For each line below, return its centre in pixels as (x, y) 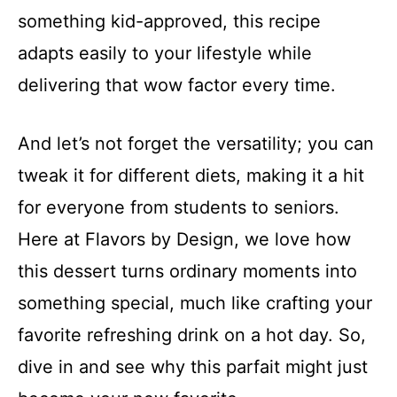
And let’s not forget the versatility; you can (196, 144)
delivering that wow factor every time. (177, 86)
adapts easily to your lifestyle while (165, 54)
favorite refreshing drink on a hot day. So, (192, 335)
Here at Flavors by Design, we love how (184, 240)
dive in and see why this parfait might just (193, 367)
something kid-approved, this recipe (169, 22)
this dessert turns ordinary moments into (187, 272)
